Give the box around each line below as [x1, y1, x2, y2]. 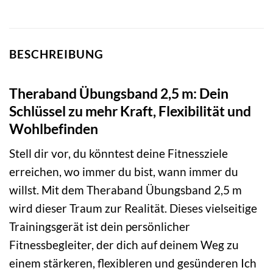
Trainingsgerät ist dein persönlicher [9, 219, 190, 234]
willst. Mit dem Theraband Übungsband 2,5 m [9, 183, 242, 197]
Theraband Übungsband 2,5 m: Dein [9, 84, 229, 102]
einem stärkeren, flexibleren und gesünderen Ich [9, 256, 257, 271]
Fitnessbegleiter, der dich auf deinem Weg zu [9, 238, 239, 252]
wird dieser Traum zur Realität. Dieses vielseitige [9, 201, 257, 216]
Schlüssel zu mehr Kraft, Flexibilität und [9, 102, 251, 119]
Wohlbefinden [9, 119, 98, 137]
